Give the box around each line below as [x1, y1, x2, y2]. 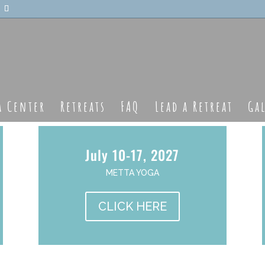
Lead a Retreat [155, 97, 233, 115]
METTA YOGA [105, 168, 159, 178]
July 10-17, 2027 [85, 145, 180, 166]
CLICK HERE [98, 199, 167, 214]
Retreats [60, 97, 106, 115]
